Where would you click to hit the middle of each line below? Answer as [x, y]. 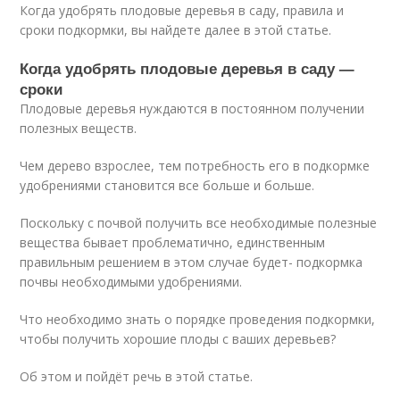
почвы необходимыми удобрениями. [131, 282]
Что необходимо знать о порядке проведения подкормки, [198, 319]
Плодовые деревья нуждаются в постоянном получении [192, 108]
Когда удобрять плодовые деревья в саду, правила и [182, 10]
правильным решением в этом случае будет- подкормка [192, 262]
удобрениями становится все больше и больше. [167, 185]
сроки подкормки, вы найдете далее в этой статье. [176, 30]
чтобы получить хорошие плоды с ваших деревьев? [178, 339]
